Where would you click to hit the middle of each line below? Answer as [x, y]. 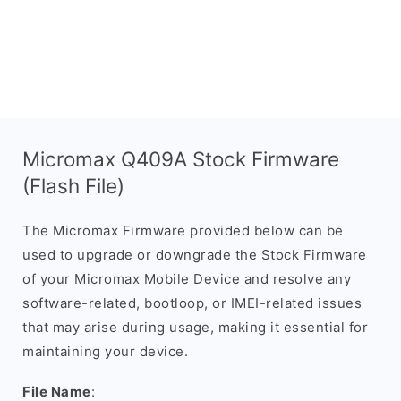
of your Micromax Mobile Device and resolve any [187, 279]
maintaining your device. [105, 351]
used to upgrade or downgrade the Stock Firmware [195, 255]
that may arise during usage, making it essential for [195, 327]
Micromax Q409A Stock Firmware [181, 159]
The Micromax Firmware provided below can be [183, 230]
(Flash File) [73, 186]
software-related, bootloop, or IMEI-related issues [192, 303]
